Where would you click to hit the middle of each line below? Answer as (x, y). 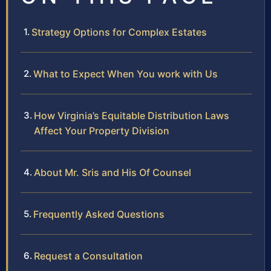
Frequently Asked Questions (99, 214)
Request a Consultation (88, 256)
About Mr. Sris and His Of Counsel (113, 173)
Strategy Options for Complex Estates (119, 32)
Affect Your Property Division (102, 131)
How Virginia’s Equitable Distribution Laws (132, 116)
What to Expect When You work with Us (126, 74)
